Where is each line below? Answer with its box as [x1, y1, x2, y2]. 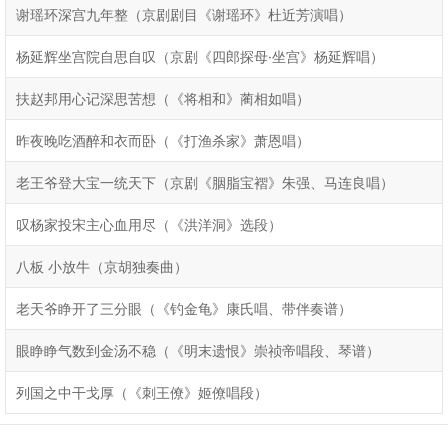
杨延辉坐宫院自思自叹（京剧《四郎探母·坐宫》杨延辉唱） [16, 48, 384, 65]
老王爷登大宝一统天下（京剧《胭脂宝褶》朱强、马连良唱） [16, 174, 394, 191]
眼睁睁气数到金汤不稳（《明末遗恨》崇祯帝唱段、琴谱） [16, 342, 380, 359]
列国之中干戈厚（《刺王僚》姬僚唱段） [16, 384, 268, 401]
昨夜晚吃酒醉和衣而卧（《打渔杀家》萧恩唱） [16, 132, 310, 149]
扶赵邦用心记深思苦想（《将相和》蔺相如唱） [16, 90, 310, 107]
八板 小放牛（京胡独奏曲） [16, 258, 188, 275]
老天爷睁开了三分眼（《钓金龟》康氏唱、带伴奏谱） [16, 300, 352, 317]
